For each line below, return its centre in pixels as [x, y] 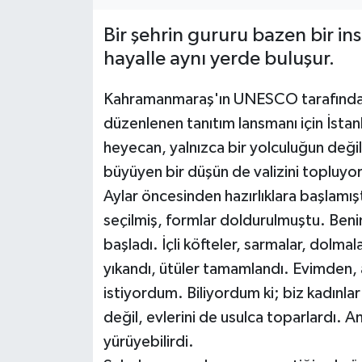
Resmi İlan [77, 235]
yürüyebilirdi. [148, 342]
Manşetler [78, 194]
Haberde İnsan [92, 29]
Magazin [73, 111]
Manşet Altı [82, 152]
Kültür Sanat [86, 70]
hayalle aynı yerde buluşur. [219, 59]
